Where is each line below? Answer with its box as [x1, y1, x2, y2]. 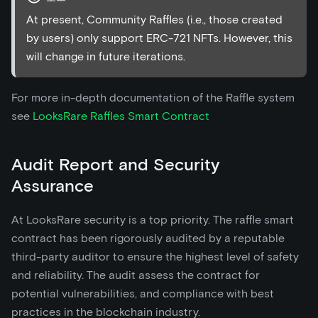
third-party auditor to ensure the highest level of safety [11, 250, 299, 264]
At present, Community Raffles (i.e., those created [26, 13, 283, 27]
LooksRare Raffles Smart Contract [33, 109, 209, 124]
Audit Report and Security [11, 154, 220, 175]
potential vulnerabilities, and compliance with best [11, 287, 274, 301]
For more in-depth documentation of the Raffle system [11, 91, 295, 105]
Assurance [11, 175, 94, 197]
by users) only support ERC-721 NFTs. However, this [26, 31, 292, 45]
